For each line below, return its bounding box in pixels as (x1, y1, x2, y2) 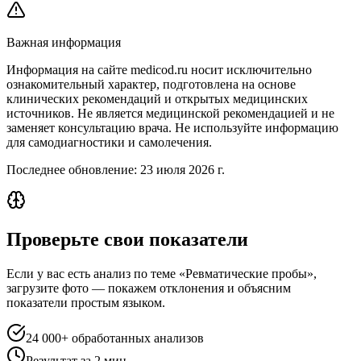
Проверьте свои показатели (6, 229, 248, 251)
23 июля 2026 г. (140, 163, 225, 177)
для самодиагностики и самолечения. (6, 135, 212, 150)
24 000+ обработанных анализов (26, 331, 204, 346)
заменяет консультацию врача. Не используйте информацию (6, 121, 338, 135)
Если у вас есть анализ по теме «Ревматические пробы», (6, 267, 317, 281)
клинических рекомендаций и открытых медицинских (6, 92, 308, 106)
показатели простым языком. (6, 296, 165, 310)
